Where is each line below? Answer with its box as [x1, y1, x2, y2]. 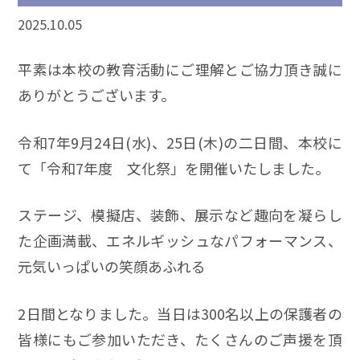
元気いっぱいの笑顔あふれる [18, 256, 207, 277]
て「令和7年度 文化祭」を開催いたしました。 [18, 157, 330, 178]
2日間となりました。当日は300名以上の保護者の [18, 303, 342, 325]
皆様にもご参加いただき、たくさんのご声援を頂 [18, 329, 342, 350]
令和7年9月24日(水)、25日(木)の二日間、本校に [18, 131, 342, 153]
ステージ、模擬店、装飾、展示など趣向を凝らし [18, 204, 342, 226]
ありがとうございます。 [18, 84, 176, 105]
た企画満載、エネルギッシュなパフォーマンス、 [18, 230, 342, 252]
